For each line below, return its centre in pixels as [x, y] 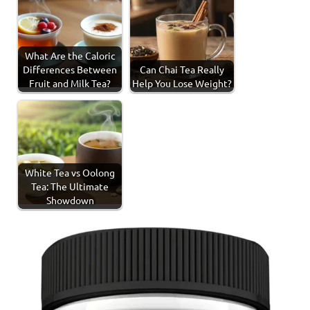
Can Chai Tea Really [182, 69]
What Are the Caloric [70, 55]
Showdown [70, 200]
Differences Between [70, 69]
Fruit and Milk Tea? [70, 83]
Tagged [30, 242]
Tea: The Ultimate [70, 186]
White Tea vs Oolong [70, 172]
